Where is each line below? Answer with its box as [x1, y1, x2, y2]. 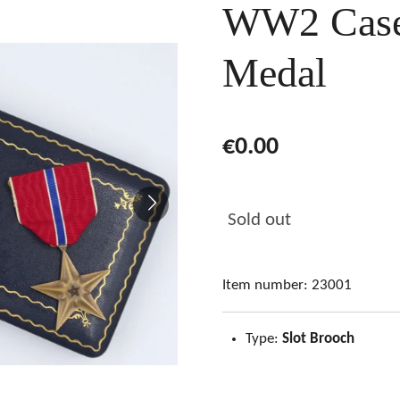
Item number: [222, 278, 308, 294]
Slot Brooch [281, 331, 354, 347]
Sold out [228, 211, 291, 230]
